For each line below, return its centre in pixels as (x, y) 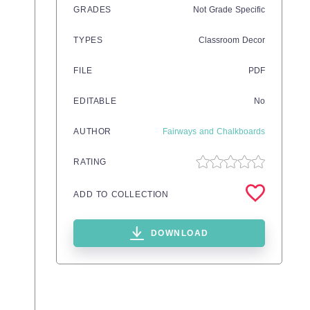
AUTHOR (92, 131)
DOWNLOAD (180, 233)
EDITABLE (95, 101)
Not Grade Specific (229, 10)
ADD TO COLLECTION (121, 194)
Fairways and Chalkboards (214, 131)
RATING (90, 162)
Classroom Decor (232, 40)
